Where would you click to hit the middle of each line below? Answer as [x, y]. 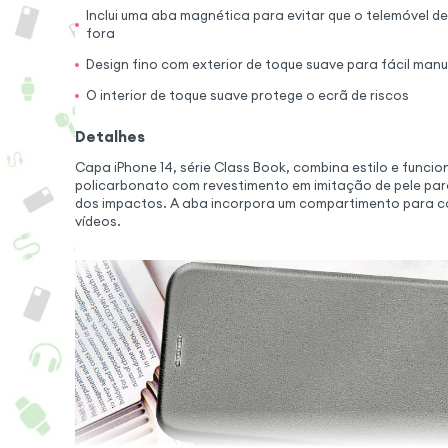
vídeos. [97, 221]
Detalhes [109, 137]
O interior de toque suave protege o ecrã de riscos [248, 95]
